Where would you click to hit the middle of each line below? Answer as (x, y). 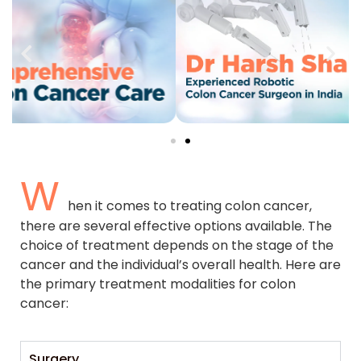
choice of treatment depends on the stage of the (177, 246)
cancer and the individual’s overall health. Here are (180, 265)
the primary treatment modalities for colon (158, 284)
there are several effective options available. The (176, 226)
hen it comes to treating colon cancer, (190, 206)
